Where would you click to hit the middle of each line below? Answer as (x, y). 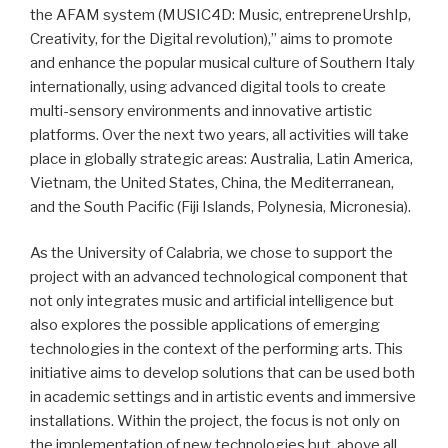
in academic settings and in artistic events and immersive (223, 397)
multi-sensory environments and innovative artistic (201, 110)
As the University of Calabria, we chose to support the (211, 253)
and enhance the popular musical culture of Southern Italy (222, 62)
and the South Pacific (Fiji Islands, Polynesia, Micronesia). (220, 206)
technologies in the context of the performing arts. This (216, 349)
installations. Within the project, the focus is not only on (215, 421)
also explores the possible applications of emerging (205, 325)
